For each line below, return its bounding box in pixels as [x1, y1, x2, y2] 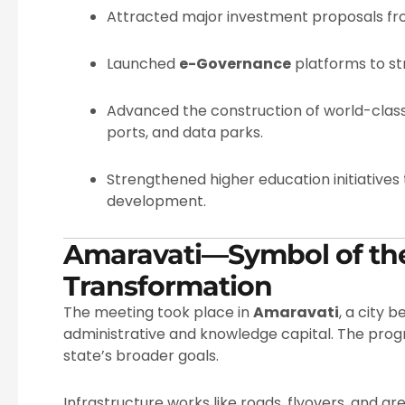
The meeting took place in [63, 302, 253, 324]
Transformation [63, 269, 272, 303]
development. [107, 191, 206, 212]
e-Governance [179, 53, 291, 75]
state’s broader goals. [63, 345, 219, 367]
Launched [107, 53, 179, 75]
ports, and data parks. [107, 122, 263, 144]
